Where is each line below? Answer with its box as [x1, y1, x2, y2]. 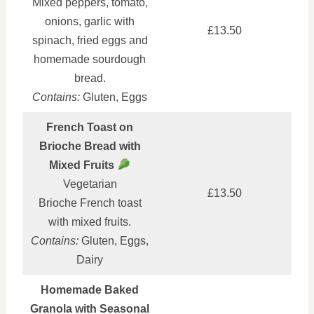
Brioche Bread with [39, 139, 141, 152]
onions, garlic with [45, 15, 135, 27]
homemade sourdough [34, 53, 146, 65]
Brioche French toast [38, 196, 142, 209]
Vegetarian [62, 177, 117, 190]
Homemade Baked [41, 283, 139, 296]
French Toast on [46, 121, 133, 133]
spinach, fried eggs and [32, 34, 148, 46]
